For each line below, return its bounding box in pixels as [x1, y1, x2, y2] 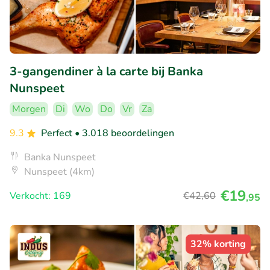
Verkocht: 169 [10, 189, 71, 202]
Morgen [12, 102, 46, 116]
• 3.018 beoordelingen [75, 126, 174, 140]
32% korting [190, 237, 246, 251]
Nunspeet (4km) [24, 165, 95, 178]
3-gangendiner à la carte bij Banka [10, 63, 203, 80]
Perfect [41, 126, 75, 140]
